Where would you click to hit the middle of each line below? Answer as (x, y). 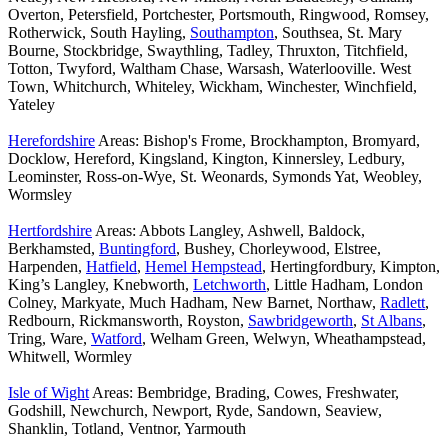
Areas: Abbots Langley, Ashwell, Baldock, (228, 231)
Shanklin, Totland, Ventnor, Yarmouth (127, 429)
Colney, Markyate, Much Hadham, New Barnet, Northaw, (194, 303)
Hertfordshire (50, 231)
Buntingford (137, 249)
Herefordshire (51, 141)
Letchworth (229, 285)
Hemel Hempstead (203, 267)
